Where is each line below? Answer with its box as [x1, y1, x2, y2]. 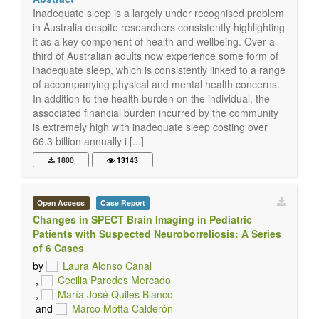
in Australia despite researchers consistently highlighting [33, 20, 285, 34]
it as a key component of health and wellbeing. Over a [33, 34, 275, 48]
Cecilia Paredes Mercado [58, 273, 171, 287]
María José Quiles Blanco [58, 287, 173, 301]
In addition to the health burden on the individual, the [33, 91, 270, 105]
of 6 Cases [33, 241, 84, 255]
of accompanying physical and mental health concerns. [33, 77, 280, 91]
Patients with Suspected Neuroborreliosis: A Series [33, 226, 281, 241]
